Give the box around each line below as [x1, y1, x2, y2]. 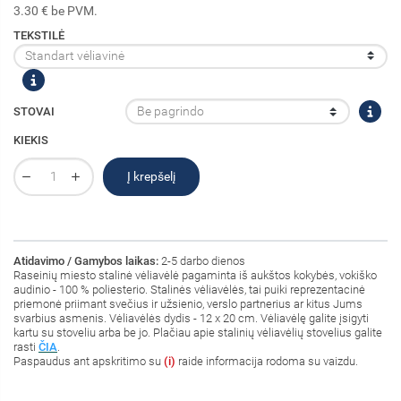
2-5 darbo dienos [158, 253, 245, 268]
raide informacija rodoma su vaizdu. [175, 354, 358, 368]
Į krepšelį [126, 169, 175, 184]
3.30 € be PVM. [13, 3, 98, 18]
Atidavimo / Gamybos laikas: [13, 253, 158, 268]
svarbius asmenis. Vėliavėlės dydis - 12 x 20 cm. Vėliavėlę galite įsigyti [13, 311, 369, 325]
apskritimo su [90, 354, 164, 368]
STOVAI [13, 105, 55, 119]
